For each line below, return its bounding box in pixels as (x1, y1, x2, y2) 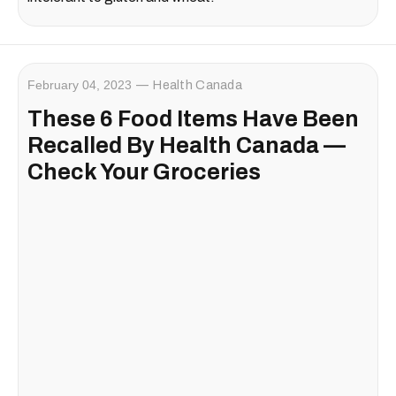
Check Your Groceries (27, 159, 261, 184)
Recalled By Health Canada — (27, 133, 346, 157)
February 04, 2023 (27, 77, 132, 92)
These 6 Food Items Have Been (27, 106, 359, 131)
